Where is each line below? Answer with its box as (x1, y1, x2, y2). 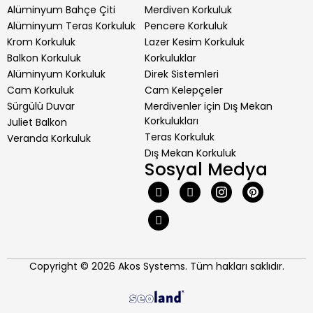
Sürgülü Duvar (7, 99, 75, 113)
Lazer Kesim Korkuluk (144, 34, 245, 49)
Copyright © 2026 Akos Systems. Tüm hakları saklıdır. (29, 259, 284, 273)
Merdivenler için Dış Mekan (144, 99, 272, 113)
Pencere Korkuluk (144, 18, 228, 33)
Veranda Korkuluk (7, 131, 91, 145)
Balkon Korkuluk (7, 50, 81, 65)
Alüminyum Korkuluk (7, 66, 105, 81)
